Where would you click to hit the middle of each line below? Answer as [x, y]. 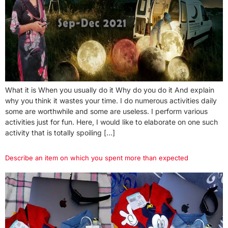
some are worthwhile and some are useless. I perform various [106, 111]
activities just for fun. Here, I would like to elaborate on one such [111, 122]
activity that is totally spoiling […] [60, 133]
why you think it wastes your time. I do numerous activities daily [111, 101]
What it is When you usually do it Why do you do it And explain [110, 90]
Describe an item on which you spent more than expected [97, 158]
